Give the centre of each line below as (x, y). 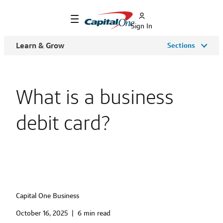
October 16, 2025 (42, 213)
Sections (182, 45)
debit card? (63, 123)
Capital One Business (48, 196)
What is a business (95, 97)
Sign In (142, 26)
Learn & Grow (40, 46)
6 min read (94, 213)
